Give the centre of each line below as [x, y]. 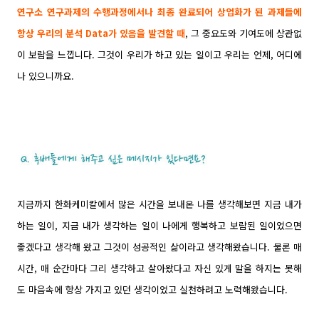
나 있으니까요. [46, 75]
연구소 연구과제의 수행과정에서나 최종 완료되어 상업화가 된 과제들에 [159, 11]
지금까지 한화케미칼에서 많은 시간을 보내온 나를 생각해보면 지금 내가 [159, 204]
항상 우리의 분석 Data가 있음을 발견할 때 [101, 33]
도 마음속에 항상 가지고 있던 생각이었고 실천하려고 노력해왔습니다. [152, 289]
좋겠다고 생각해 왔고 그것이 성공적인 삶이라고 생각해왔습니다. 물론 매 [159, 246]
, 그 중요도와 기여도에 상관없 [244, 33]
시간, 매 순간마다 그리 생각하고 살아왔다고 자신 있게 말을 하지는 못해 [159, 268]
